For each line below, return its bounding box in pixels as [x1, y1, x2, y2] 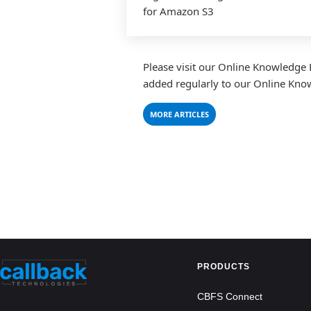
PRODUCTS [197, 262, 250, 271]
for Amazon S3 [143, 4, 214, 18]
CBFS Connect [197, 290, 262, 302]
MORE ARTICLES [150, 109, 209, 119]
